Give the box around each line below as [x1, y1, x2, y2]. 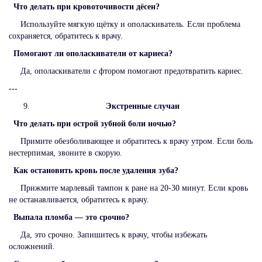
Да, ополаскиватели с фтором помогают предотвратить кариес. [9, 66, 243, 75]
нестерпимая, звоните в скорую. [9, 148, 122, 157]
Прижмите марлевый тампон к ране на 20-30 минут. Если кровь [9, 183, 248, 192]
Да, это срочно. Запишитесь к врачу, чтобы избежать [9, 230, 207, 239]
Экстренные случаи [106, 101, 180, 111]
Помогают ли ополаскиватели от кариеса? [13, 49, 173, 58]
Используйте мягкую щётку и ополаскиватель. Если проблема [9, 19, 240, 29]
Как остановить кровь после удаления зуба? [13, 166, 188, 175]
